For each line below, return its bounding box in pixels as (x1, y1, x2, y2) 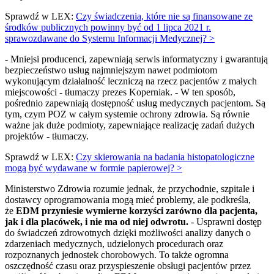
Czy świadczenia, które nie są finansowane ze (76, 11, 253, 22)
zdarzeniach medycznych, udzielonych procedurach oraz (5, 239, 223, 250)
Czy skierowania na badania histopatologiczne (76, 152, 254, 163)
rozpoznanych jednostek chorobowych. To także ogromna (5, 250, 229, 261)
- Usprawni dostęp (188, 217, 262, 228)
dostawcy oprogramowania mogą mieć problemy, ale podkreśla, (5, 194, 251, 206)
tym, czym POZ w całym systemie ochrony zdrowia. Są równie (5, 109, 250, 120)
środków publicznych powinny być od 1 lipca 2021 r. (5, 22, 211, 33)
